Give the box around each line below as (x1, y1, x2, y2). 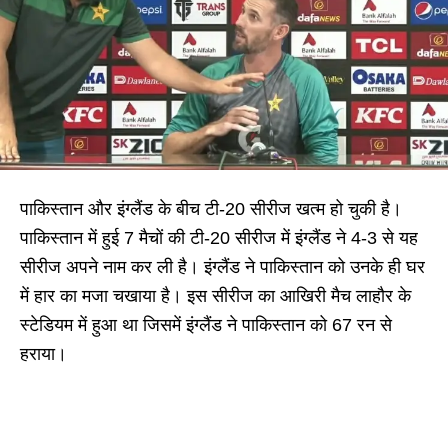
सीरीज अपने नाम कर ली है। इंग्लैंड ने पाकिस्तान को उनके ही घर (20, 256, 425, 277)
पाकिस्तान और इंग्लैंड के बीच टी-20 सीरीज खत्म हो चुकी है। (20, 198, 402, 219)
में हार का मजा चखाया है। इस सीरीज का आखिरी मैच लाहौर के (20, 285, 411, 306)
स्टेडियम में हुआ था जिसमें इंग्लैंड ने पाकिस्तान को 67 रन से (20, 314, 392, 335)
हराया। (20, 343, 67, 364)
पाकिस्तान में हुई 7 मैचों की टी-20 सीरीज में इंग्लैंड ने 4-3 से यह (20, 227, 418, 248)
